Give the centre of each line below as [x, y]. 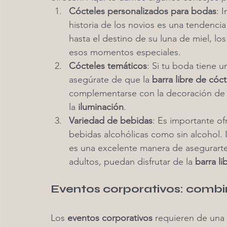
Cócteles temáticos [108, 66]
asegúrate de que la [110, 80]
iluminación [101, 107]
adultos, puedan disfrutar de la [132, 162]
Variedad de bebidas [111, 121]
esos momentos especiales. [125, 52]
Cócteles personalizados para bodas [143, 11]
